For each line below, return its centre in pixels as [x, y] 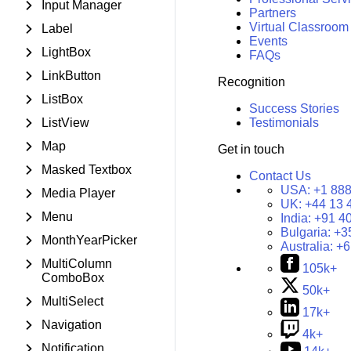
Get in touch [251, 150]
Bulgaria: [307, 233]
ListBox [62, 99]
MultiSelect [72, 301]
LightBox [66, 52]
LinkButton [71, 76]
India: [297, 219]
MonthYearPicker [89, 240]
